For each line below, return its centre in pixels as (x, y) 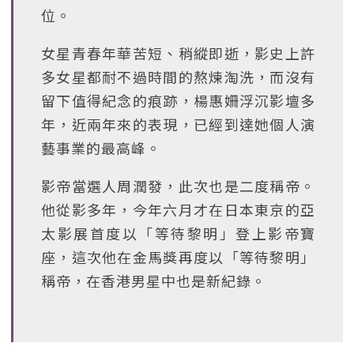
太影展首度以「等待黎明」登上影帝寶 (178, 233)
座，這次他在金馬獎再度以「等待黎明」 (178, 257)
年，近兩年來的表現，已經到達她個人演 (178, 124)
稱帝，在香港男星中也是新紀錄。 (154, 281)
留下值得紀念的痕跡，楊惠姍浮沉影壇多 (178, 100)
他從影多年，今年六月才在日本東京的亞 (178, 209)
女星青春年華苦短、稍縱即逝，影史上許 (178, 53)
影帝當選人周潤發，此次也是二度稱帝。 (178, 186)
